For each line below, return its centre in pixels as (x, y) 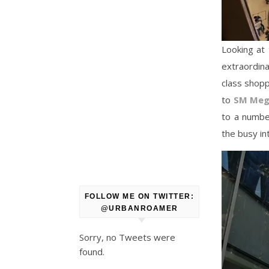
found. (92, 252)
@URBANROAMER (139, 208)
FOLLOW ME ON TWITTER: (139, 196)
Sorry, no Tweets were (127, 237)
